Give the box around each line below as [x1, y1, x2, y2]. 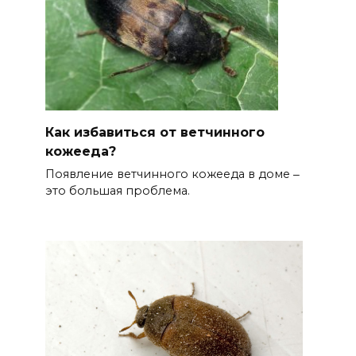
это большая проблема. [44, 184, 190, 199]
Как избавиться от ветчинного [44, 124, 265, 140]
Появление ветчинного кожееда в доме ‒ [44, 167, 300, 182]
